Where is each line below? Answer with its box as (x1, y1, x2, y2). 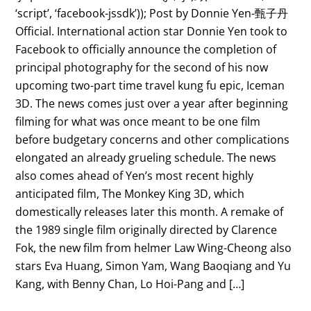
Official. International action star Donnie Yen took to (15, 24, 288, 40)
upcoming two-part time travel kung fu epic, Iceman (15, 78, 285, 94)
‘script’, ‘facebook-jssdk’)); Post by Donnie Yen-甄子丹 (15, 6, 289, 22)
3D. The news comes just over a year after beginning (15, 96, 289, 112)
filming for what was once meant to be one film (15, 114, 261, 130)
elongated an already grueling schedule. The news (15, 150, 277, 166)
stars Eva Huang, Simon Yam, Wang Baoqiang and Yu (15, 258, 292, 274)
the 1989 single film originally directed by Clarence (15, 222, 278, 238)
